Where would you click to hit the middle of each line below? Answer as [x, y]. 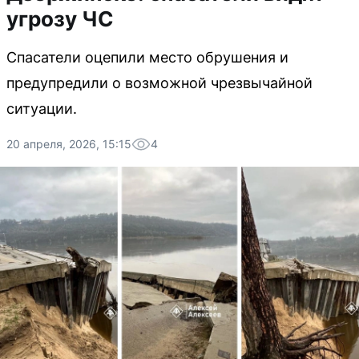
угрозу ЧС [60, 19]
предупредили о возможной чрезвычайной [159, 83]
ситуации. [42, 109]
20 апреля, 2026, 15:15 [69, 144]
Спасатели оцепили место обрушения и [147, 57]
